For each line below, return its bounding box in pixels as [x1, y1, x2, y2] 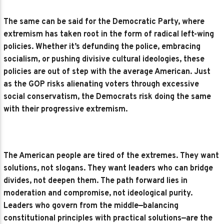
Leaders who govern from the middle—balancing [3, 201, 179, 211]
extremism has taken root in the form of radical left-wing [3, 29, 214, 39]
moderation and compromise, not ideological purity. [3, 188, 193, 199]
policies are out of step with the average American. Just [3, 66, 211, 77]
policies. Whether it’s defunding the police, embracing [3, 41, 201, 52]
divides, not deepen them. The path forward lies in [3, 176, 188, 186]
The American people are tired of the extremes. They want [3, 151, 219, 161]
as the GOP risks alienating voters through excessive [3, 79, 199, 89]
